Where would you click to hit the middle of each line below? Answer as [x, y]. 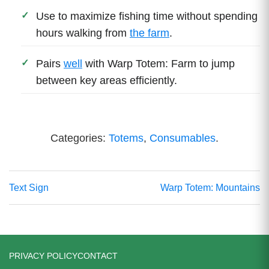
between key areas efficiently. [107, 80]
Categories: [80, 138]
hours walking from [83, 33]
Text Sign [29, 187]
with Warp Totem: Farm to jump [159, 63]
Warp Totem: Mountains [210, 187]
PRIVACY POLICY [43, 255]
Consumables [183, 138]
